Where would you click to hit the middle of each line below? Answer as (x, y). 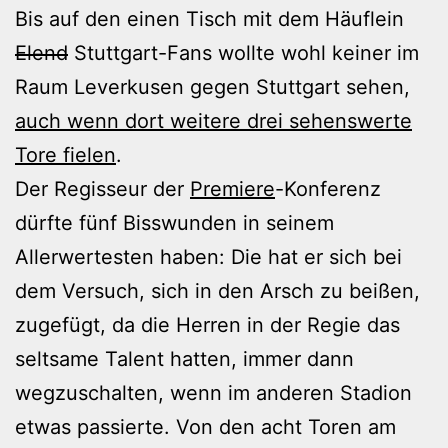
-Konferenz (328, 188)
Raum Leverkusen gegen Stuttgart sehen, (212, 86)
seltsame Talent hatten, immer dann (184, 358)
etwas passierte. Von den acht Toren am (205, 426)
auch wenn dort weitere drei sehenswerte (213, 120)
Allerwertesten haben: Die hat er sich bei (208, 256)
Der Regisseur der (102, 188)
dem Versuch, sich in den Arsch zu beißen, (217, 290)
